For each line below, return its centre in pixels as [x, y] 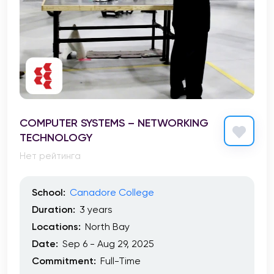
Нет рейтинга [50, 156]
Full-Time [120, 261]
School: [49, 192]
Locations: [56, 227]
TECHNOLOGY [56, 137]
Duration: [54, 209]
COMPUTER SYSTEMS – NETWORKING [114, 123]
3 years [96, 209]
